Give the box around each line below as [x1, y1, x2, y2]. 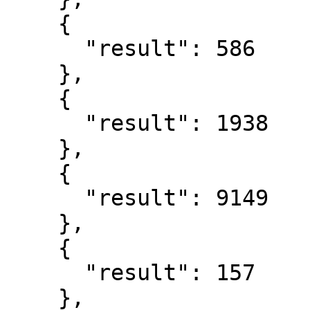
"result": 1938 [6, 111, 84, 136]
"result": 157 [6, 260, 84, 285]
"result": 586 [6, 36, 84, 61]
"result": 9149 [6, 185, 84, 210]
